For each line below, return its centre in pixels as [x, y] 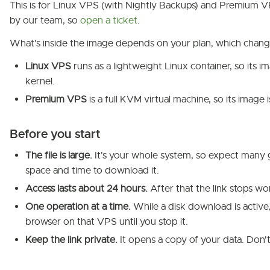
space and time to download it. [92, 171]
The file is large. [59, 155]
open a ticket [109, 20]
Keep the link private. [71, 240]
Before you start [55, 134]
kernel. [40, 81]
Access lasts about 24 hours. [86, 189]
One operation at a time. [78, 207]
